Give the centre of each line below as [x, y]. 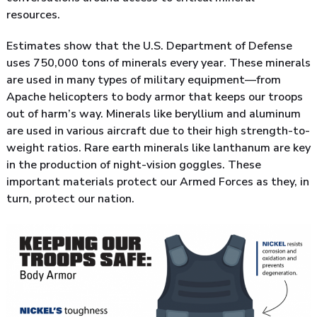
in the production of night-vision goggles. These [134, 165]
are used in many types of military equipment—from [144, 80]
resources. [33, 15]
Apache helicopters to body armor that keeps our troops [155, 97]
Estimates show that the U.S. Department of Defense [149, 46]
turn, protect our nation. [70, 198]
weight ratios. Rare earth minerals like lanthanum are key [158, 148]
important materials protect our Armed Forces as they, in [158, 181]
